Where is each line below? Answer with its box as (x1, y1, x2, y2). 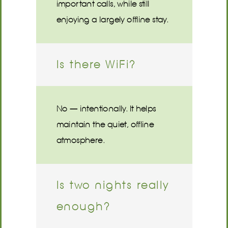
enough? (56, 199, 110, 213)
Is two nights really (56, 178, 169, 192)
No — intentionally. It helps (56, 103, 156, 114)
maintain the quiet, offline (56, 119, 154, 130)
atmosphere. (56, 135, 105, 146)
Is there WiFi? (56, 58, 136, 71)
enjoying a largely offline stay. (56, 14, 169, 25)
